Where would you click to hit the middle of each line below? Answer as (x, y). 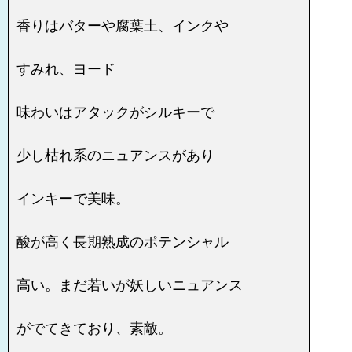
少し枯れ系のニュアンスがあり (115, 155)
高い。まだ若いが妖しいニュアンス (130, 285)
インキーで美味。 (73, 198)
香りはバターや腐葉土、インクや (123, 26)
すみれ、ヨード (66, 69)
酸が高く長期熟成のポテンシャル (123, 242)
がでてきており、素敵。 (94, 328)
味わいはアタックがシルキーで (115, 112)
